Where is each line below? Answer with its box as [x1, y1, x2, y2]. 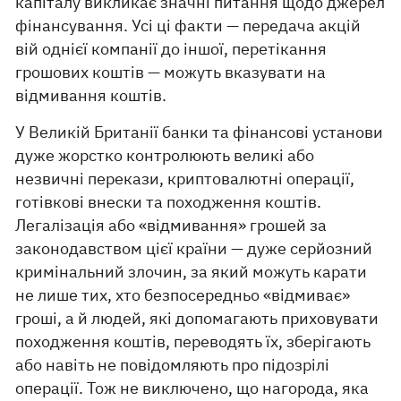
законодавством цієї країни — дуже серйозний [15, 237, 373, 259]
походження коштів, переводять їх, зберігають [15, 330, 371, 352]
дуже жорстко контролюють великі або [15, 144, 315, 166]
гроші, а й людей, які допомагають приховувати [15, 307, 380, 328]
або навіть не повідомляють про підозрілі [15, 354, 330, 375]
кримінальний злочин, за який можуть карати [15, 260, 368, 282]
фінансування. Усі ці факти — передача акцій [15, 14, 362, 36]
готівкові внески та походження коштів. [15, 191, 322, 212]
